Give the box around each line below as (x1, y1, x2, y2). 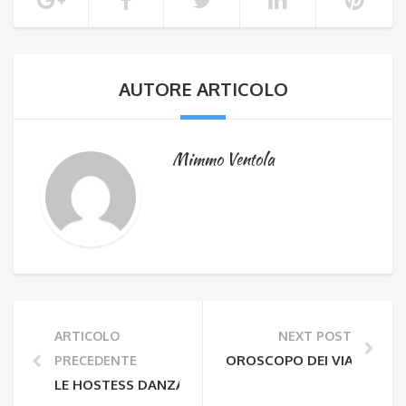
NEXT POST (278, 328, 352, 343)
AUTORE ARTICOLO (118, 77, 288, 101)
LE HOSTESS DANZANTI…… (54, 376, 235, 393)
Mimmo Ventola (172, 147, 275, 171)
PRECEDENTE (54, 353, 137, 368)
